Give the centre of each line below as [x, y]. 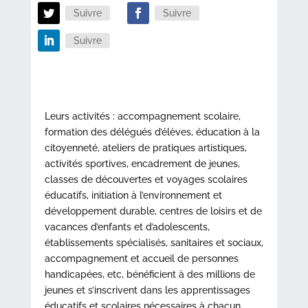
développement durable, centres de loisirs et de [153, 211]
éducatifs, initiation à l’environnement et [133, 195]
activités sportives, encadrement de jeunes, [142, 164]
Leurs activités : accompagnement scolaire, [142, 116]
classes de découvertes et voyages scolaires [146, 179]
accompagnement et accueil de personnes [141, 258]
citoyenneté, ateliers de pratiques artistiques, [145, 148]
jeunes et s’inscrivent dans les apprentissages [147, 290]
